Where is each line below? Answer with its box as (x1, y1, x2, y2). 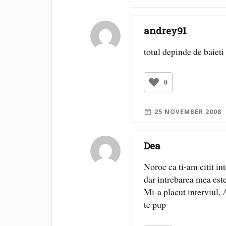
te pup (144, 198, 166, 211)
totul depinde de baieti (144, 45, 224, 58)
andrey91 (144, 24, 187, 37)
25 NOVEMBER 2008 (154, 107, 222, 116)
